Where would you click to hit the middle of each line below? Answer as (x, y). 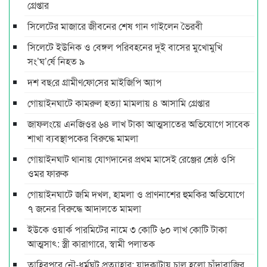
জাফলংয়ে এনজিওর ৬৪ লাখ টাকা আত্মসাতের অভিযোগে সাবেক (139, 123)
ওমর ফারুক (48, 173)
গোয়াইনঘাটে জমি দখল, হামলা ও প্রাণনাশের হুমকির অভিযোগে (136, 194)
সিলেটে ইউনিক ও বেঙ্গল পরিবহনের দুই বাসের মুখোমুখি (125, 46)
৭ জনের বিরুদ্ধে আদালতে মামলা (84, 208)
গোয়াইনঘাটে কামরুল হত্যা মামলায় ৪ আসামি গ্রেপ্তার (119, 103)
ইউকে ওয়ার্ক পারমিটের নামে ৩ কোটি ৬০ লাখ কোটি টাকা (127, 229)
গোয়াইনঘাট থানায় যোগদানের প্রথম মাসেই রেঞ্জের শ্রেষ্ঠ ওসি (131, 159)
